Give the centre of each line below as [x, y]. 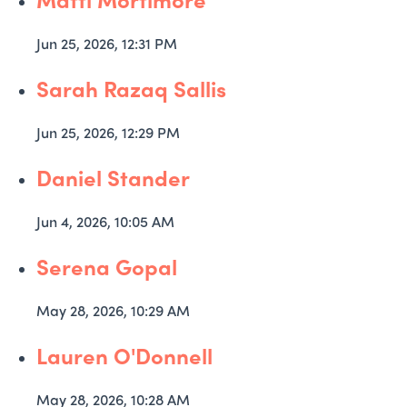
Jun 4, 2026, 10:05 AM [105, 221]
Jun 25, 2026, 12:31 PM [107, 43]
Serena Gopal [107, 266]
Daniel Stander [113, 177]
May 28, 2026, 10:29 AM [113, 310]
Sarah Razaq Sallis [131, 88]
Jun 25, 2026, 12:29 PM [108, 132]
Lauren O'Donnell [124, 355]
